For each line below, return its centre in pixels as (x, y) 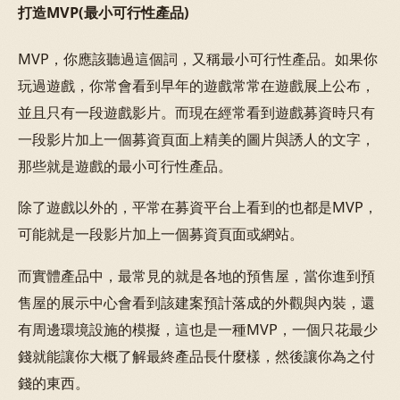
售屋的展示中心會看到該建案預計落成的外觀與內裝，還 (196, 302)
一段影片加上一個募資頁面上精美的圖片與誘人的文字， (196, 139)
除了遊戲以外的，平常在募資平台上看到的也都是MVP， (198, 208)
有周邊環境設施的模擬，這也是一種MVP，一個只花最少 (198, 329)
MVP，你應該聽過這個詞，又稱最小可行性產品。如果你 (198, 58)
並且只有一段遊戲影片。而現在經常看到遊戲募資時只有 (196, 112)
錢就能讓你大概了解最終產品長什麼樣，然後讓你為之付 (196, 356)
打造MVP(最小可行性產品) (104, 13)
